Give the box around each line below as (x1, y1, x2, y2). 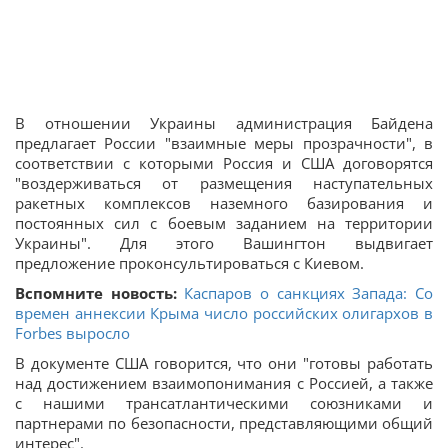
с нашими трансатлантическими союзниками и (15, 393, 433, 414)
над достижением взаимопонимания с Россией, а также (15, 373, 433, 394)
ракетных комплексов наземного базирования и (15, 193, 433, 214)
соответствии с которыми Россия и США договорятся (15, 153, 433, 174)
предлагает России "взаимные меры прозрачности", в (15, 133, 433, 154)
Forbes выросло (15, 323, 130, 344)
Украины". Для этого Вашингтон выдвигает (15, 233, 433, 254)
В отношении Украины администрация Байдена (15, 113, 433, 134)
